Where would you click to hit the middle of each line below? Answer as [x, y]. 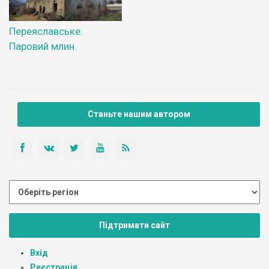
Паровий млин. [43, 47]
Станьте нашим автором [139, 114]
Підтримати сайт [134, 225]
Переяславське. [46, 32]
